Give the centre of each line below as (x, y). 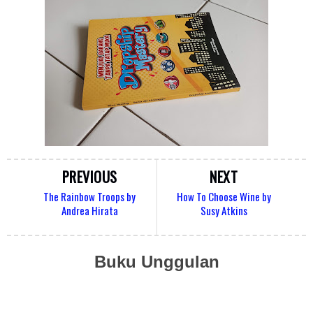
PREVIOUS (89, 177)
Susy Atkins (224, 211)
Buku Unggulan (156, 262)
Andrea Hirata (89, 211)
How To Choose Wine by (224, 197)
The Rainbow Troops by (89, 197)
